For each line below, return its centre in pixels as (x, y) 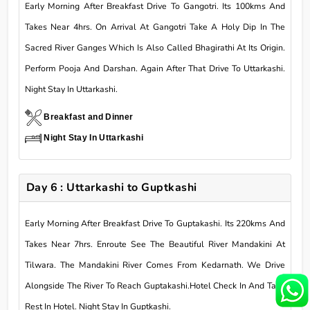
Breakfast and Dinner (89, 117)
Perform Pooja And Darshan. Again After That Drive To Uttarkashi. (155, 68)
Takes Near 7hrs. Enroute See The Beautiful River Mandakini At (155, 244)
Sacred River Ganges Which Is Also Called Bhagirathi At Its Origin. (155, 47)
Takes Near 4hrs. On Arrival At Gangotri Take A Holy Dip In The (155, 27)
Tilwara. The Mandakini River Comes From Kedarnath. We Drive (155, 265)
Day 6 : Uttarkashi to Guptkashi (111, 187)
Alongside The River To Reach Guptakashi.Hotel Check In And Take (155, 285)
